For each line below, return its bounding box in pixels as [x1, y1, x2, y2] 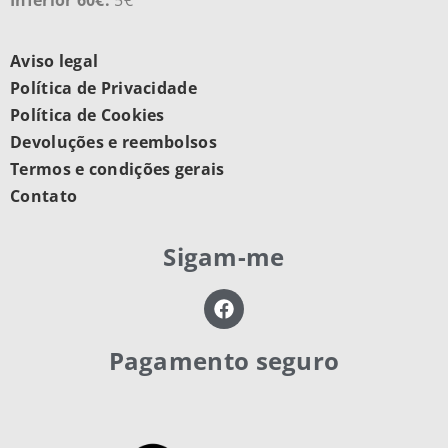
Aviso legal [10, 50, 99, 73]
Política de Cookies [10, 104, 165, 127]
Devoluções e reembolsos [10, 131, 217, 154]
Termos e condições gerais [10, 158, 225, 181]
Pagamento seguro [108, 343, 340, 377]
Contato [10, 185, 78, 208]
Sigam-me [163, 239, 285, 273]
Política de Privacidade [10, 77, 197, 100]
